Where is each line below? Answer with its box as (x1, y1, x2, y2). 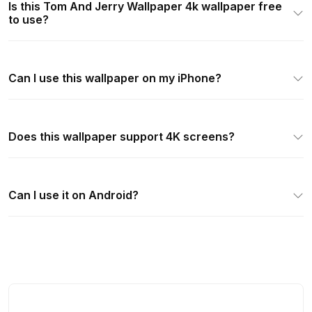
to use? (8, 12, 49, 26)
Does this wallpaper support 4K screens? (8, 129, 235, 143)
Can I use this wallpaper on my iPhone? (8, 70, 221, 85)
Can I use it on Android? (8, 187, 139, 202)
